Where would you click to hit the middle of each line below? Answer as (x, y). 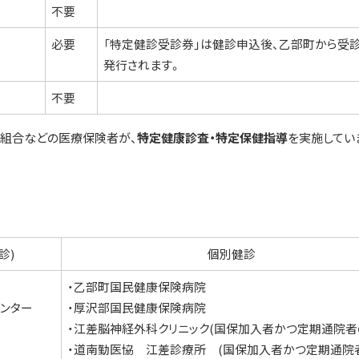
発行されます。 (143, 64)
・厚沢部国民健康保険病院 (137, 307)
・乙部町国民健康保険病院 (137, 286)
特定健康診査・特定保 (194, 137)
